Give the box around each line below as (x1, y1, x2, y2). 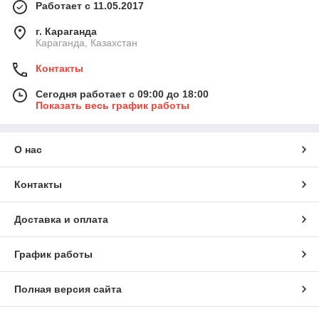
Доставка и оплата (14, 214, 108, 226)
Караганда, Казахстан (36, 37, 137, 49)
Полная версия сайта (14, 283, 122, 296)
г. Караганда (36, 26, 97, 38)
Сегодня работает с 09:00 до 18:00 (36, 88, 209, 100)
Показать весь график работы (36, 100, 189, 112)
